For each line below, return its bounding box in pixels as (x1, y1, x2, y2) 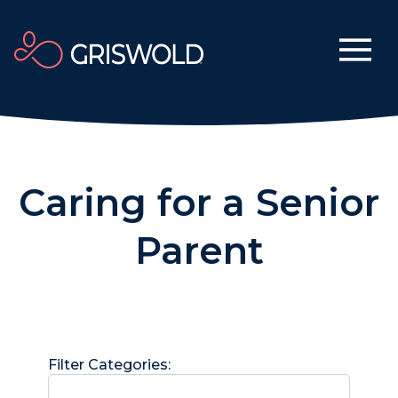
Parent (134, 227, 264, 274)
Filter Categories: (48, 356, 171, 373)
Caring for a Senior (19, 179, 379, 226)
